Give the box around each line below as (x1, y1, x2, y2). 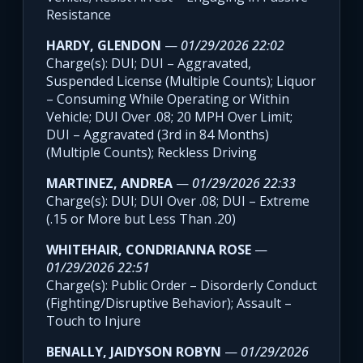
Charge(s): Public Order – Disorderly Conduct (46, 276, 317, 295)
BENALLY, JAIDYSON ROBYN (46, 343, 221, 361)
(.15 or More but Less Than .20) (46, 210, 236, 228)
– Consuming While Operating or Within (46, 90, 289, 109)
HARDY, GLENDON (46, 36, 161, 55)
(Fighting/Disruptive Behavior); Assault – (46, 294, 292, 313)
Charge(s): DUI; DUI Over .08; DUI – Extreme (46, 192, 310, 211)
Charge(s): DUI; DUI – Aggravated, (46, 54, 251, 73)
